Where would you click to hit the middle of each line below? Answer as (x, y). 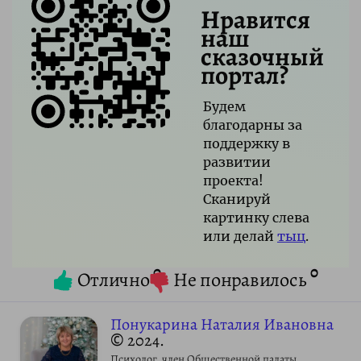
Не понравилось (240, 280)
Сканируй (237, 199)
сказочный (262, 56)
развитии (237, 162)
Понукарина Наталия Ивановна (222, 324)
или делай (240, 236)
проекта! (233, 180)
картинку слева (256, 217)
